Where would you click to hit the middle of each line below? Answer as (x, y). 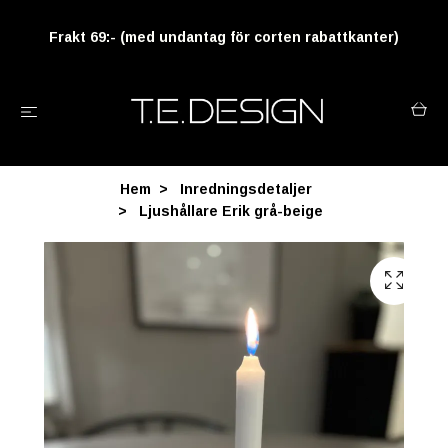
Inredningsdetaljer (246, 189)
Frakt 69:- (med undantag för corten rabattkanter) (224, 36)
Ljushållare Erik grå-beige (228, 211)
